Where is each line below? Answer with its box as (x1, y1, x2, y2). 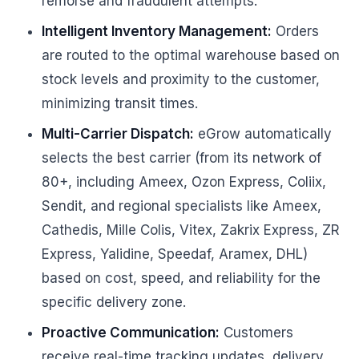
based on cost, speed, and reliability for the (42, 270, 321, 286)
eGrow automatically (194, 126, 332, 142)
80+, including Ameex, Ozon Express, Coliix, (42, 174, 326, 190)
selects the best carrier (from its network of (42, 150, 321, 166)
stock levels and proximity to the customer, (42, 71, 320, 87)
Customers (220, 325, 293, 341)
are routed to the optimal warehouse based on (42, 47, 340, 63)
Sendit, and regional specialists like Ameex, (42, 198, 321, 214)
